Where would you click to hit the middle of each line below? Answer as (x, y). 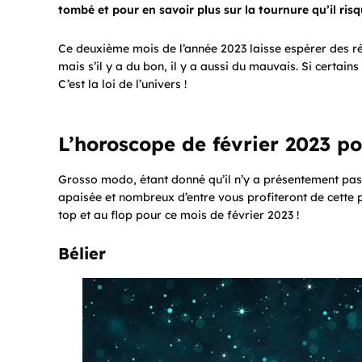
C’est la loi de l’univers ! (122, 84)
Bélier (82, 253)
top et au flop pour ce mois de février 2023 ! (179, 215)
